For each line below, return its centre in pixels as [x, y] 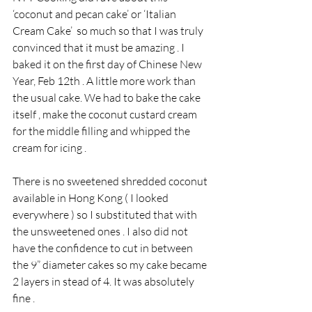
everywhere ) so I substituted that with [106, 215]
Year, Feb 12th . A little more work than [105, 81]
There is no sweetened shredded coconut [111, 181]
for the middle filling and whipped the [102, 131]
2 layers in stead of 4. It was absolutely [104, 282]
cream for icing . [49, 148]
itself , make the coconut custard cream [106, 115]
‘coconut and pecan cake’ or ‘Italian [95, 14]
